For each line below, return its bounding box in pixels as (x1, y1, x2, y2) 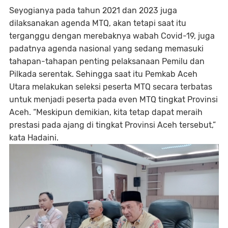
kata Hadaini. (9, 133, 59, 143)
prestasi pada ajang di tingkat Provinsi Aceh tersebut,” (9, 120, 216, 130)
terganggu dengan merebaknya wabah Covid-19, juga (9, 31, 215, 41)
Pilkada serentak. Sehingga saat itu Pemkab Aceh (9, 69, 197, 79)
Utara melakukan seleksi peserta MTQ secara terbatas (9, 82, 212, 92)
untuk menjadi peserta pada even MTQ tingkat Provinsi (9, 95, 218, 105)
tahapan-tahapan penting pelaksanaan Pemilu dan (9, 56, 205, 67)
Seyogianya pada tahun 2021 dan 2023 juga (9, 6, 177, 16)
